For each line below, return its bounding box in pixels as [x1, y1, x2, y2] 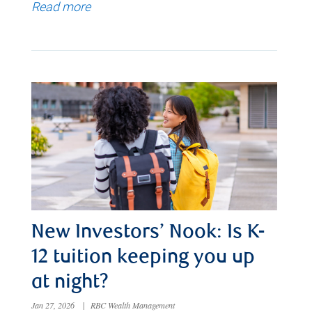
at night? [31, 274, 109, 294]
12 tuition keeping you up [31, 249, 255, 269]
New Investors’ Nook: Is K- [31, 224, 265, 244]
